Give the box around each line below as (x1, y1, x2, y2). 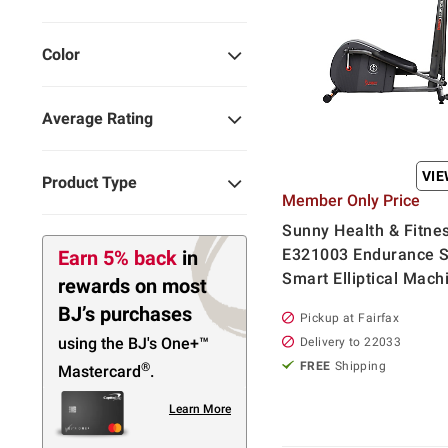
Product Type (42, 173, 137, 193)
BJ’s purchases (58, 302, 192, 327)
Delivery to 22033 (300, 334, 402, 349)
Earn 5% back (58, 246, 182, 271)
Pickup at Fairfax (300, 310, 400, 325)
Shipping (334, 358, 387, 373)
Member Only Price (282, 190, 420, 210)
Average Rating (42, 109, 153, 129)
